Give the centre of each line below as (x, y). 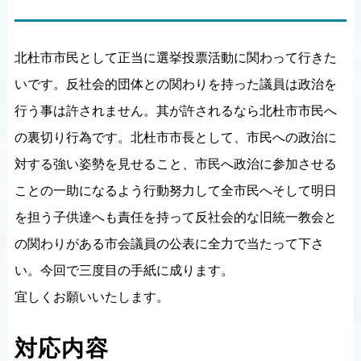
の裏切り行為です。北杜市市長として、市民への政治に (175, 137)
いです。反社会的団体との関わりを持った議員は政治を (175, 84)
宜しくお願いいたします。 (91, 297)
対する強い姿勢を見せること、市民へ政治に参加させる (175, 164)
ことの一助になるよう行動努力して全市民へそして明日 (175, 191)
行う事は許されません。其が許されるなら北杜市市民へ (175, 111)
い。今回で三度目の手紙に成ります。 (124, 270)
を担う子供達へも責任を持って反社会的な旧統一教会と (175, 217)
